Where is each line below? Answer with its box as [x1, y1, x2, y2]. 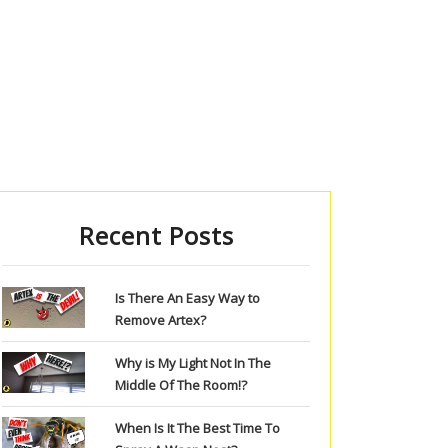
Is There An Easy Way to [114, 289, 260, 307]
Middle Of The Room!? [114, 376, 247, 394]
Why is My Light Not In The [114, 354, 271, 372]
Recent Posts [78, 219, 234, 252]
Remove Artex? [114, 311, 206, 329]
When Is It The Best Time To [114, 419, 280, 437]
